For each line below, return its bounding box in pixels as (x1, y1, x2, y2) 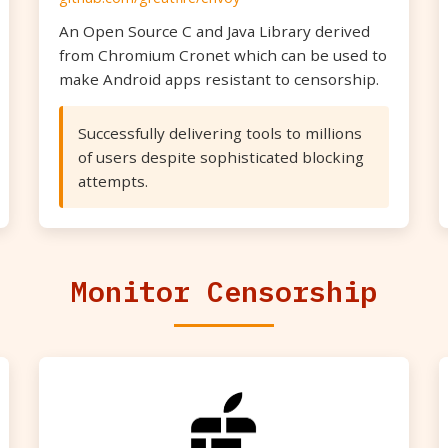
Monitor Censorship (71, 272, 377, 310)
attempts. (78, 171, 148, 191)
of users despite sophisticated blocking (78, 147, 364, 167)
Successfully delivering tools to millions (78, 123, 362, 143)
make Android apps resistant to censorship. (59, 69, 379, 89)
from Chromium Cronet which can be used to (59, 45, 387, 65)
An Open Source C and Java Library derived (59, 21, 370, 41)
